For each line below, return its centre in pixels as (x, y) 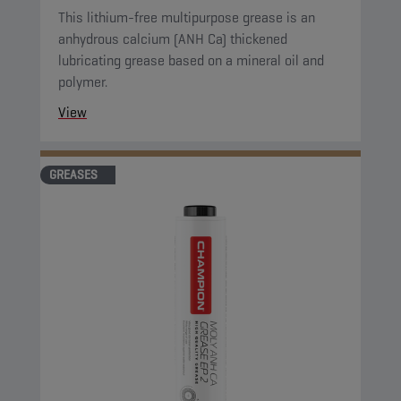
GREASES (73, 175)
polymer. (83, 82)
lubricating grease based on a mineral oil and (191, 60)
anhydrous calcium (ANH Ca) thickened (173, 39)
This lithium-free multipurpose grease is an (187, 17)
